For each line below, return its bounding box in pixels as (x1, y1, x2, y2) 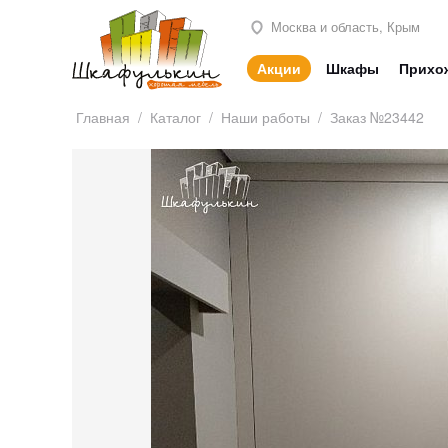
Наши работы (221, 107, 310, 128)
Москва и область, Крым (267, 16, 420, 36)
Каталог (150, 107, 201, 128)
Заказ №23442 (330, 107, 424, 128)
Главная (76, 107, 130, 128)
